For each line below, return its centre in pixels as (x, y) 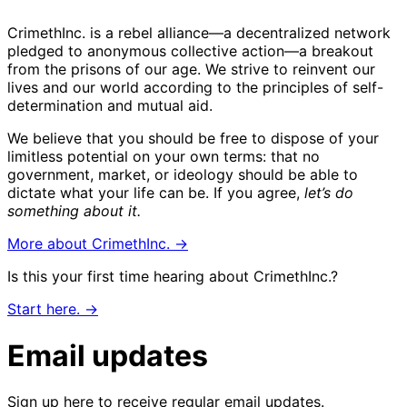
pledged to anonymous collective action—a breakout (190, 51)
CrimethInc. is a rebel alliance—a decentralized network (199, 33)
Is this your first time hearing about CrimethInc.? (173, 277)
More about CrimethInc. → (98, 244)
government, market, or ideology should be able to (183, 175)
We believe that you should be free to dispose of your (193, 139)
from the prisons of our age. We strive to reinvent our (191, 69)
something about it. (74, 211)
